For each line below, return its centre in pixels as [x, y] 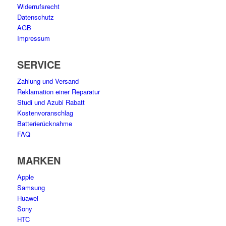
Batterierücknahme [44, 124]
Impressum [33, 38]
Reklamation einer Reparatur [58, 92]
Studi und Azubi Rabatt [51, 102]
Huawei [27, 198]
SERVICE [39, 65]
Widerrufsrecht [38, 7]
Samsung [31, 188]
